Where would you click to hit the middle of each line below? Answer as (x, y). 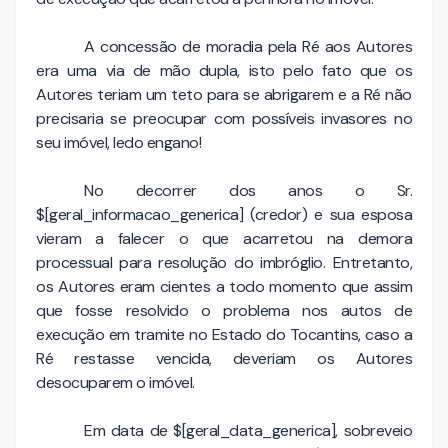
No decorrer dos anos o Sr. (248, 190)
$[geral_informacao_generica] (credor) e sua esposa (224, 214)
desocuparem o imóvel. (115, 382)
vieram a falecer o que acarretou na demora (224, 238)
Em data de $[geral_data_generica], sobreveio (248, 430)
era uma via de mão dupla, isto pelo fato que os (224, 70)
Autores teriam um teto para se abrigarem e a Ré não (224, 94)
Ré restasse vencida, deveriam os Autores (224, 358)
